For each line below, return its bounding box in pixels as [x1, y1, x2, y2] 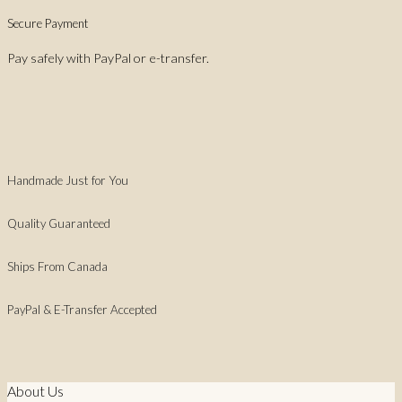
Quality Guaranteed [7, 216, 110, 232]
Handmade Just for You [7, 173, 128, 188]
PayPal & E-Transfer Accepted [7, 301, 157, 317]
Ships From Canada [7, 258, 108, 274]
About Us [7, 382, 64, 400]
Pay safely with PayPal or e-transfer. [7, 50, 209, 66]
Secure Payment [7, 16, 89, 31]
